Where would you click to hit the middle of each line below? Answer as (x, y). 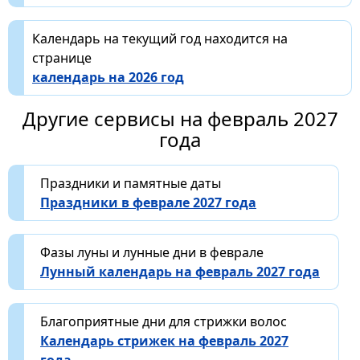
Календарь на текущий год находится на (160, 39)
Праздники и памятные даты (131, 184)
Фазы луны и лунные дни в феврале (152, 253)
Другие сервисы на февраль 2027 (180, 119)
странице (62, 58)
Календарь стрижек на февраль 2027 (164, 341)
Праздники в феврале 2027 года (148, 203)
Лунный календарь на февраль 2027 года (180, 272)
